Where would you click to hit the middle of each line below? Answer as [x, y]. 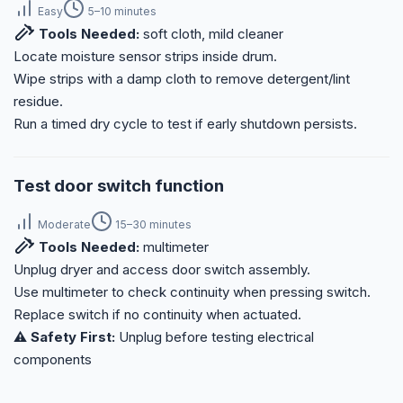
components [53, 359]
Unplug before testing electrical [215, 336]
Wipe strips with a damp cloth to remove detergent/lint [182, 79]
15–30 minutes [152, 224]
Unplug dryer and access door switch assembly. [162, 269]
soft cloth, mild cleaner [213, 34]
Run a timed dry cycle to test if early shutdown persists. [185, 124]
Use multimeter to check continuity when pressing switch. [192, 291]
